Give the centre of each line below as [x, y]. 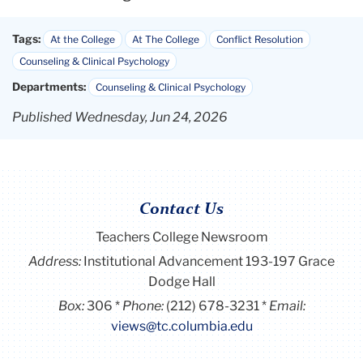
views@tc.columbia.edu [181, 326]
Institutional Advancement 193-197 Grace [209, 261]
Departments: [49, 86]
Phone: [144, 305]
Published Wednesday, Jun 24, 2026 [120, 117]
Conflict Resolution [260, 39]
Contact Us [181, 209]
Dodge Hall [181, 281]
